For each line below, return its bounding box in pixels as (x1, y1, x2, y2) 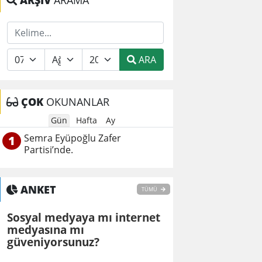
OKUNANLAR (43, 95, 109, 109)
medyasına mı (7, 222, 84, 237)
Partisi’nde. (24, 143, 73, 156)
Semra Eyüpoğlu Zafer (24, 132, 121, 144)
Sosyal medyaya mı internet (7, 209, 160, 225)
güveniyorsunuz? (7, 234, 99, 250)
